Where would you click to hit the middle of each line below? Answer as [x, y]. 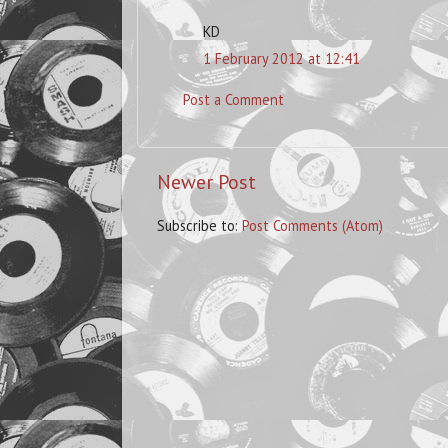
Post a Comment [233, 100]
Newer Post [206, 182]
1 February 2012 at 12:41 [281, 58]
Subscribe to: [199, 226]
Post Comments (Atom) [312, 226]
